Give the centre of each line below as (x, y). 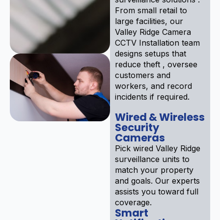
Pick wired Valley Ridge (158, 148)
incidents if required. (152, 96)
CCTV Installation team (157, 42)
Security (137, 127)
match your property (154, 170)
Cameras (140, 137)
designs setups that (151, 53)
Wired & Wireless (160, 117)
